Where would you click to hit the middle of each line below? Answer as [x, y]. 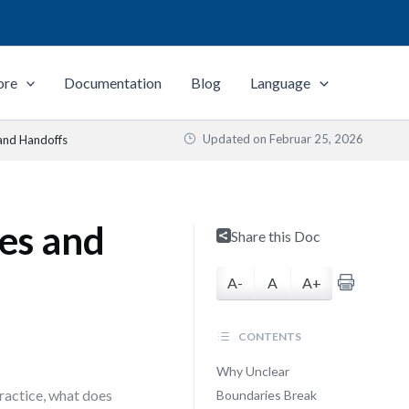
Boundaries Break [266, 395]
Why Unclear [252, 371]
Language [281, 83]
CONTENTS [268, 336]
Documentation [113, 83]
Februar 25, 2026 [316, 139]
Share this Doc [275, 236]
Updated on [235, 139]
